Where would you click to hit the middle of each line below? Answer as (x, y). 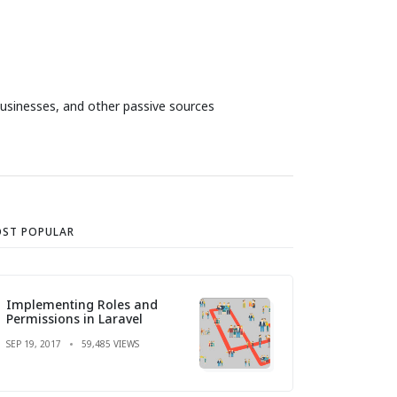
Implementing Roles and (82, 304)
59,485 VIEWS (110, 343)
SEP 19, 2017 (34, 343)
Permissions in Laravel (74, 318)
